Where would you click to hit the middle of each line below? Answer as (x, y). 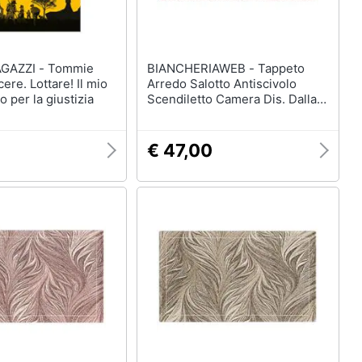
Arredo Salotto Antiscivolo (221, 84)
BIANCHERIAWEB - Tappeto (202, 68)
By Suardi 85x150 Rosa (213, 114)
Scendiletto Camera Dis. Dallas (235, 99)
